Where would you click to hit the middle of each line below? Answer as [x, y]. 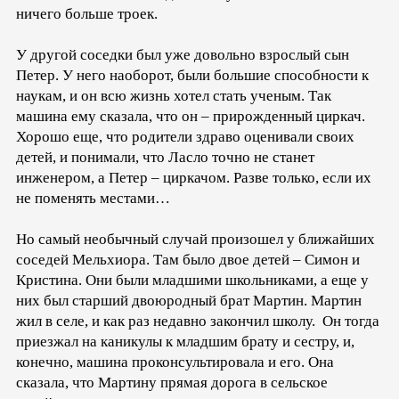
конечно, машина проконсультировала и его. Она [175, 362]
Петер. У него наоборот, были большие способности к [192, 75]
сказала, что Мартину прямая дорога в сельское [172, 382]
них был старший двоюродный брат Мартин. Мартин [189, 300]
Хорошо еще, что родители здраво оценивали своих [185, 136]
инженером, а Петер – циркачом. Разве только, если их [194, 177]
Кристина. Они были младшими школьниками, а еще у [192, 280]
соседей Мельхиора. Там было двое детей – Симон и [188, 259]
